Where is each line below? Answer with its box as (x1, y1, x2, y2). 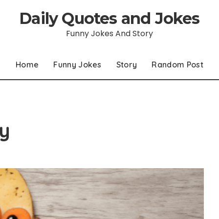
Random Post (152, 60, 203, 69)
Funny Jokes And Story (66, 28, 153, 39)
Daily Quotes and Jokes (19, 9, 200, 28)
